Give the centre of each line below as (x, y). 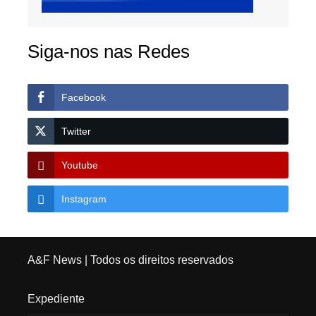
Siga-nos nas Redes (108, 52)
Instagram (84, 199)
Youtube (79, 165)
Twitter (76, 132)
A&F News (54, 260)
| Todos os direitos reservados (157, 260)
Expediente (56, 299)
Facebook (83, 98)
